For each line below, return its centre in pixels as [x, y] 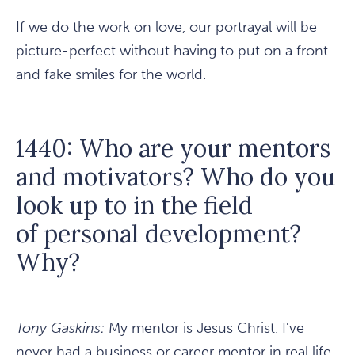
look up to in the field [134, 206]
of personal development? [158, 234]
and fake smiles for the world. [111, 75]
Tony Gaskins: [60, 328]
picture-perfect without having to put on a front [172, 51]
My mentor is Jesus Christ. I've [204, 328]
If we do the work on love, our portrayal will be [166, 27]
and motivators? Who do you [176, 177]
